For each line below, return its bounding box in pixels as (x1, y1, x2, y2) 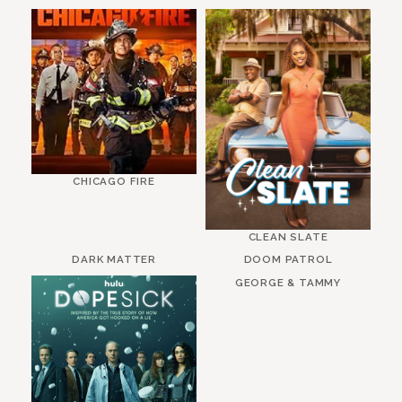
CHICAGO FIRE (73, 175, 155, 188)
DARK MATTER (72, 253, 156, 267)
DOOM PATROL (243, 253, 333, 267)
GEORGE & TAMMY (234, 276, 342, 290)
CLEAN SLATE (248, 230, 328, 243)
